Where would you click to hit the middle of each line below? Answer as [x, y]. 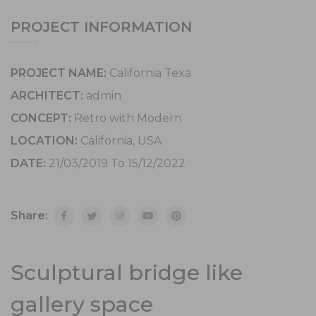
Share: [31, 216]
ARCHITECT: [47, 95]
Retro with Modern [128, 118]
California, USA [121, 140]
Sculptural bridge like [127, 273]
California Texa [150, 73]
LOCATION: [44, 140]
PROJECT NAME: [59, 73]
